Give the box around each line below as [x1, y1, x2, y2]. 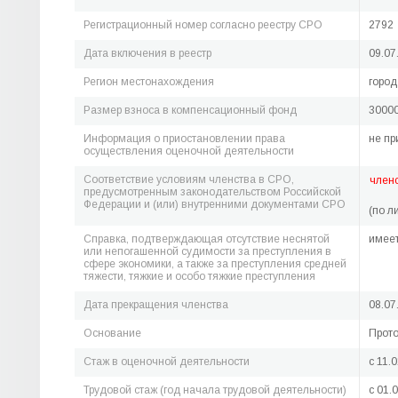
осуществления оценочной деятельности [84, 145, 294, 157]
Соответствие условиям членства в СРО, [84, 173, 294, 186]
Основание [84, 327, 141, 339]
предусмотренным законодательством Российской [84, 186, 341, 198]
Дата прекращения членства [84, 298, 228, 311]
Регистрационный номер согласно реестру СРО [84, 19, 322, 31]
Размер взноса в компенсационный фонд [84, 104, 297, 116]
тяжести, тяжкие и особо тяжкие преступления [84, 270, 315, 283]
